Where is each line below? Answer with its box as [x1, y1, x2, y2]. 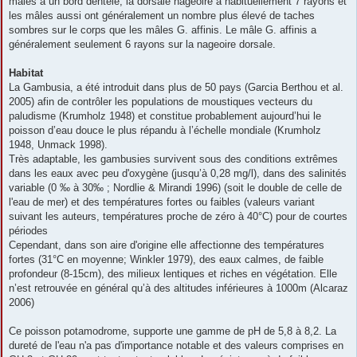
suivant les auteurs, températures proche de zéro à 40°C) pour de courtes [9, 210, 347, 223]
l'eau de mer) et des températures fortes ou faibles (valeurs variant [9, 196, 315, 209]
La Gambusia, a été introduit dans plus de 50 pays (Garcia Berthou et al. [9, 81, 343, 94]
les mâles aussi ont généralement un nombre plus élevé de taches [9, 10, 315, 22]
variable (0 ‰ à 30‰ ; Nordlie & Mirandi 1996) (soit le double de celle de [9, 182, 342, 194]
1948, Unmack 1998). [9, 139, 108, 151]
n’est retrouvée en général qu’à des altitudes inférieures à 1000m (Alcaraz [9, 282, 348, 295]
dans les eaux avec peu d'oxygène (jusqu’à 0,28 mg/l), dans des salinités [9, 167, 347, 180]
